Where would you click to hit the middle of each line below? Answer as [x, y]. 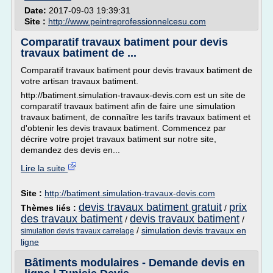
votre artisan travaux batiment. [80, 81]
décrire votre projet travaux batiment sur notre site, [119, 139]
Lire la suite [44, 168]
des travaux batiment [72, 219]
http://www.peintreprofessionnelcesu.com [127, 21]
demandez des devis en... [70, 150]
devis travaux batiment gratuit [150, 207]
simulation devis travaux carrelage [77, 231]
